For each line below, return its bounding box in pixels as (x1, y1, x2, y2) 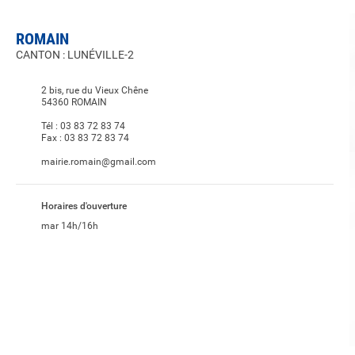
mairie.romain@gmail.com (41, 156, 156, 167)
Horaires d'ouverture (41, 200, 127, 212)
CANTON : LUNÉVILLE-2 (16, 48, 134, 61)
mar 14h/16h (41, 220, 98, 231)
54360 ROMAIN (41, 97, 107, 108)
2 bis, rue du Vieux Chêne (41, 85, 148, 96)
